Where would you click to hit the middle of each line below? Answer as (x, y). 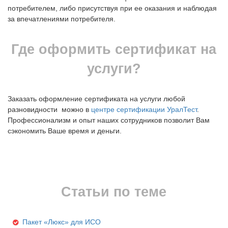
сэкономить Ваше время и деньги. (66, 131)
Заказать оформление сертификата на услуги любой (96, 98)
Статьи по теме (114, 192)
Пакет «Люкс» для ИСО (62, 222)
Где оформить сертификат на (114, 49)
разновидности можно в (49, 109)
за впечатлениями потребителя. (62, 19)
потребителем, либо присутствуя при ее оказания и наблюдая (112, 8)
